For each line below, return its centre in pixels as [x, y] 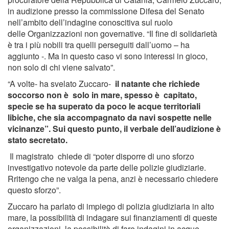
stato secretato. [38, 140]
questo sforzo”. [34, 190]
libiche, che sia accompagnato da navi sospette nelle [110, 118]
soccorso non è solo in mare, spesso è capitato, [102, 95]
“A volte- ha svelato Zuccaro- [60, 84]
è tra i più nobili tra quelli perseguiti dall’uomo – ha [99, 45]
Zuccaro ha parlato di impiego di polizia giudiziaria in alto [111, 207]
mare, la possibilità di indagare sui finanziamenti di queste [112, 218]
